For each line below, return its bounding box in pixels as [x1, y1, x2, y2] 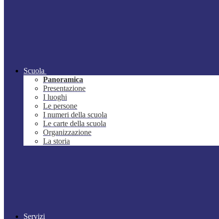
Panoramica [43, 75, 83, 84]
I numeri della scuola [43, 110, 107, 119]
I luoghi [43, 93, 67, 102]
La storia [43, 137, 70, 146]
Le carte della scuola [43, 119, 106, 128]
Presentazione [43, 84, 86, 93]
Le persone [43, 102, 77, 110]
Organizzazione [43, 128, 91, 137]
